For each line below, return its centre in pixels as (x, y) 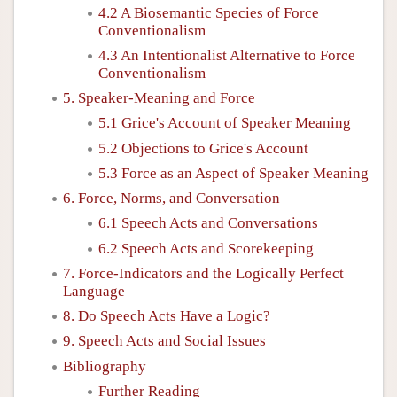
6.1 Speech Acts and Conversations (208, 223)
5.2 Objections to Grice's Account (203, 148)
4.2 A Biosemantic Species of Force (209, 12)
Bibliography (105, 366)
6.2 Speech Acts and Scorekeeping (206, 248)
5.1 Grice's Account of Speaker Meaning (225, 123)
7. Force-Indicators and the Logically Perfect (203, 273)
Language (94, 291)
